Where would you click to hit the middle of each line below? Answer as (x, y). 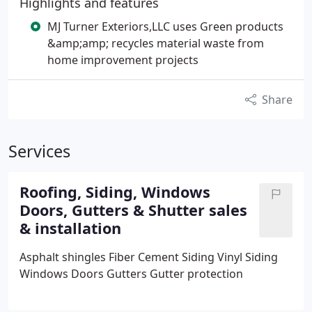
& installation (70, 228)
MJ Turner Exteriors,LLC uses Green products (165, 26)
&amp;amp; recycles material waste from (156, 43)
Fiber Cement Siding (160, 257)
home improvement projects (123, 60)
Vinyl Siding (246, 257)
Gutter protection (196, 274)
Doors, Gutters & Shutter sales (133, 210)
